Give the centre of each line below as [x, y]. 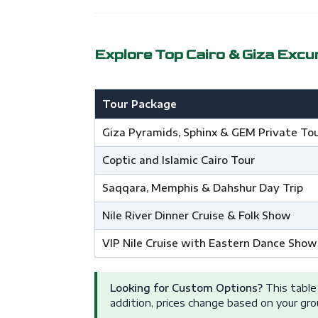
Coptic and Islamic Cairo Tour [178, 160]
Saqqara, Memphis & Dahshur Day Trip [202, 188]
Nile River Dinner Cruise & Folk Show [196, 216]
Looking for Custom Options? [186, 288]
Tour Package [139, 104]
